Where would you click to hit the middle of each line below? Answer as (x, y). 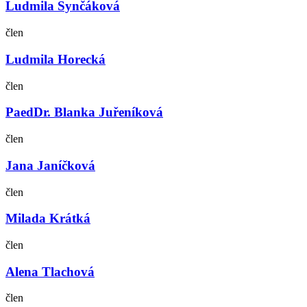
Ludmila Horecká (56, 59)
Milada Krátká (48, 219)
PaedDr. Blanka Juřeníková (84, 112)
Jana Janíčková (50, 165)
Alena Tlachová (50, 271)
